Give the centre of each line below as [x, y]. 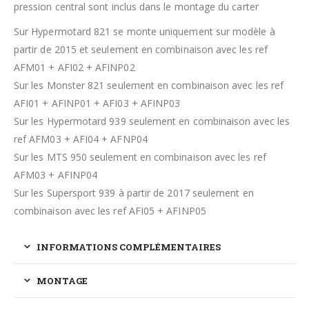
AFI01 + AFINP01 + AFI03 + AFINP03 [97, 103]
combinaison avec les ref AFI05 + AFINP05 [110, 211]
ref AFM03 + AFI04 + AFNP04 [81, 139]
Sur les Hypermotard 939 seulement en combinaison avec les [152, 121]
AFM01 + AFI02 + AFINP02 [74, 68]
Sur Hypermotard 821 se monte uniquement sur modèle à [144, 32]
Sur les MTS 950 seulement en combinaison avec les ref [140, 157]
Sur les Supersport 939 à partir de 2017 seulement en [134, 193]
